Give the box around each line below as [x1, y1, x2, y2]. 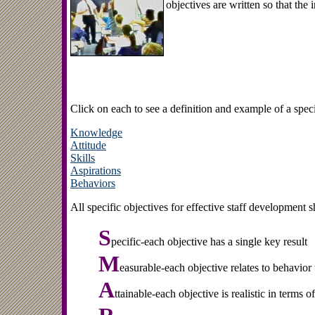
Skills [70, 151, 95, 164]
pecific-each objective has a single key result [111, 235, 307, 247]
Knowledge [70, 126, 122, 139]
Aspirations [70, 164, 121, 176]
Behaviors [70, 176, 115, 189]
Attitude [70, 139, 106, 151]
